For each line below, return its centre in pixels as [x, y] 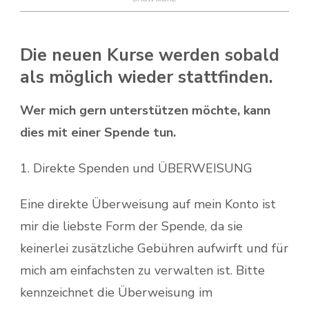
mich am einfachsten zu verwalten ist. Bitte [142, 271]
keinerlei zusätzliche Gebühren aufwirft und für [154, 249]
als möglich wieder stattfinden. [147, 77]
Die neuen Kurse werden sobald [150, 55]
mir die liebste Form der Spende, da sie [131, 227]
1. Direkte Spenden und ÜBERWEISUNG [136, 169]
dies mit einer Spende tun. [98, 133]
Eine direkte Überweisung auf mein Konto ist [148, 205]
